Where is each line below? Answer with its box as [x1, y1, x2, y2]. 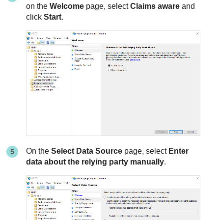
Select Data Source [51, 146, 123, 155]
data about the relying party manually [26, 157, 165, 166]
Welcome [50, 2, 84, 11]
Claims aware [130, 2, 180, 11]
